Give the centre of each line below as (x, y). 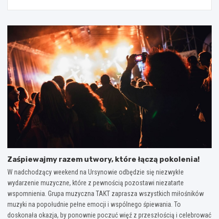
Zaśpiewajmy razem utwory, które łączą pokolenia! (104, 159)
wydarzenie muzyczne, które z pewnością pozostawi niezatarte (96, 183)
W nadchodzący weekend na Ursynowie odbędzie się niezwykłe (96, 172)
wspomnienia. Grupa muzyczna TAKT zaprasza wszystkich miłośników (106, 193)
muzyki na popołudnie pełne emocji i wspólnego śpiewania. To (94, 204)
